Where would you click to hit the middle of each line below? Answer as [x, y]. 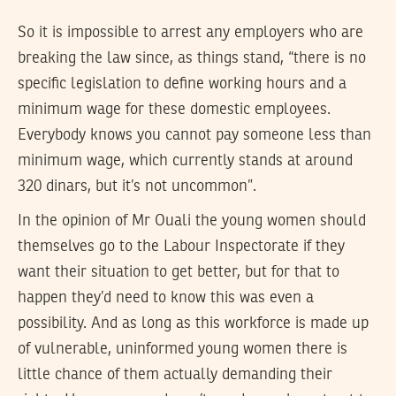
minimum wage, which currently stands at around [185, 160]
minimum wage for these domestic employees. [174, 109]
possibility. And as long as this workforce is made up [193, 323]
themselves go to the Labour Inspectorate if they [181, 246]
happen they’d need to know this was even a [166, 297]
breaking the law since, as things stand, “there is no [192, 58]
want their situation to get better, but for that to [179, 272]
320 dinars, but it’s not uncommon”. [137, 186]
